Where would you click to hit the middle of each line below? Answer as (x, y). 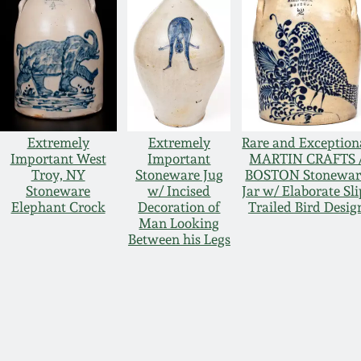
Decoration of (179, 207)
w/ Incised (179, 191)
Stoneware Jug (179, 175)
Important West (58, 159)
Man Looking (179, 224)
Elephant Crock (58, 207)
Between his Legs (179, 240)
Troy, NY (58, 175)
